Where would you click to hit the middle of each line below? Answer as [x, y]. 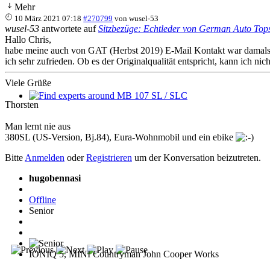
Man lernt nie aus [38, 126]
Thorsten [22, 104]
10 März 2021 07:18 [48, 18]
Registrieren [109, 157]
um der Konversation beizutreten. [196, 157]
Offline [42, 199]
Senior [41, 210]
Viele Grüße [28, 83]
